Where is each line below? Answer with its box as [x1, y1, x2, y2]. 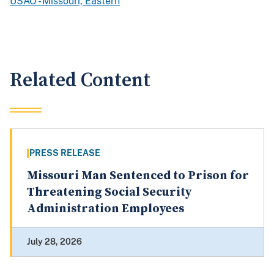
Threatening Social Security [27, 185, 191, 201]
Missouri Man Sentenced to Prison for [27, 168, 249, 184]
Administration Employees [27, 201, 184, 217]
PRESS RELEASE [29, 148, 100, 158]
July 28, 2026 [27, 237, 82, 247]
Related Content [10, 68, 150, 93]
